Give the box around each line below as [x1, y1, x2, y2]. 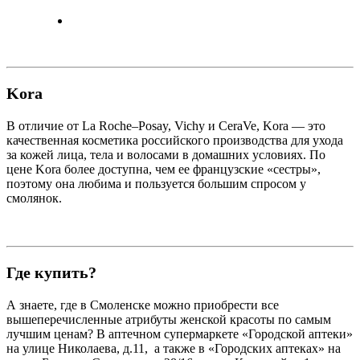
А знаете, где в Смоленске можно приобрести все [6, 297, 279, 312]
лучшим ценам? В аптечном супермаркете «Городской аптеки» [6, 326, 353, 341]
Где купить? [6, 263, 96, 281]
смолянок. [6, 190, 62, 205]
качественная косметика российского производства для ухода [6, 133, 343, 147]
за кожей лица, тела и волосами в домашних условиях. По [6, 147, 325, 162]
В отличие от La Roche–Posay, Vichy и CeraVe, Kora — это [6, 118, 325, 133]
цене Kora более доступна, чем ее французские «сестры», [6, 162, 321, 176]
